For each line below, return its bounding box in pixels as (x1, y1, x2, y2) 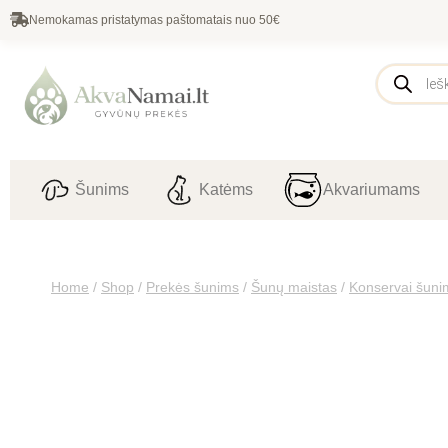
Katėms (199, 181, 253, 199)
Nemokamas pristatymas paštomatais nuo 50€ (29, 12, 280, 27)
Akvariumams (323, 181, 420, 199)
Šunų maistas (251, 280, 337, 296)
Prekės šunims (146, 280, 239, 296)
